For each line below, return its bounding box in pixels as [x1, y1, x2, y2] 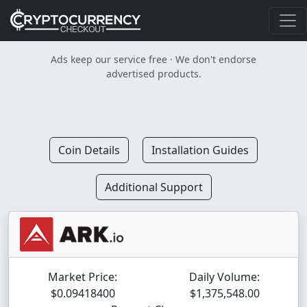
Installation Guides [151, 143, 249, 158]
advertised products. [106, 67, 201, 80]
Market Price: [48, 269, 117, 284]
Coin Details [58, 143, 120, 158]
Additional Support [104, 180, 203, 195]
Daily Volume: [189, 269, 260, 284]
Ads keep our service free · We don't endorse [51, 53, 256, 66]
